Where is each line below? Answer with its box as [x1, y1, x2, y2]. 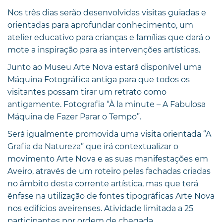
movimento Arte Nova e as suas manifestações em [7, 154, 208, 164]
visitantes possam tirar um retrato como [7, 87, 166, 97]
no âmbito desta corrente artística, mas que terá [7, 178, 198, 188]
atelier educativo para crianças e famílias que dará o [7, 32, 210, 42]
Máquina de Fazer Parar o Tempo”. [7, 111, 141, 121]
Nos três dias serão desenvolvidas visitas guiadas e [7, 7, 206, 17]
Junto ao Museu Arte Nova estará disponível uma [7, 62, 202, 72]
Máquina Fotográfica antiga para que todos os [7, 74, 190, 84]
